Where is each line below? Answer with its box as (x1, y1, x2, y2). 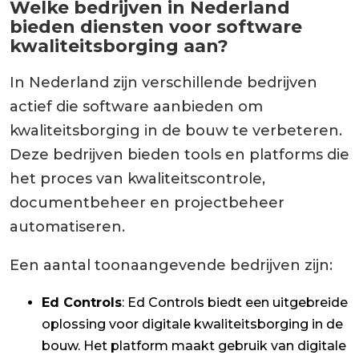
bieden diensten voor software (10, 15, 302, 38)
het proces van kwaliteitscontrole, (10, 169, 265, 188)
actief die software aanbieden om (10, 97, 263, 115)
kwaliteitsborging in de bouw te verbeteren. (10, 121, 342, 139)
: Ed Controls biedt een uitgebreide (122, 294, 348, 310)
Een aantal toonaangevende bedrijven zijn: (10, 256, 333, 274)
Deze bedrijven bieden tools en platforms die (10, 145, 349, 163)
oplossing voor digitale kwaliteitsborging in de (42, 316, 343, 332)
